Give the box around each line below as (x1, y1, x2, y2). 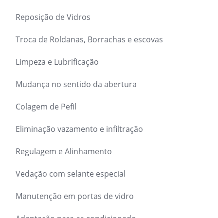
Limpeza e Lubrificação (16, 56, 99, 67)
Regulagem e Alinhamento (16, 146, 112, 157)
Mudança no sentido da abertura (16, 79, 137, 90)
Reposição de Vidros (16, 12, 91, 22)
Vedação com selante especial (16, 168, 126, 179)
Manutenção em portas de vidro (16, 191, 134, 201)
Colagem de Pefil (16, 101, 78, 112)
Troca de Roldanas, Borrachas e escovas (16, 34, 163, 45)
